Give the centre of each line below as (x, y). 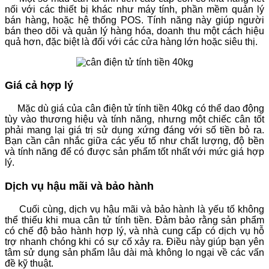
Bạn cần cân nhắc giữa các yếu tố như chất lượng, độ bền (134, 141)
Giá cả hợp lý (39, 86)
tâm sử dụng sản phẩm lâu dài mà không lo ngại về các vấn (134, 252)
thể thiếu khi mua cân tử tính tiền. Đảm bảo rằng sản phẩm (134, 220)
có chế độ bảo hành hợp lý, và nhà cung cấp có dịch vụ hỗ (134, 231)
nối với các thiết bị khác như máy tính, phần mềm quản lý (134, 9)
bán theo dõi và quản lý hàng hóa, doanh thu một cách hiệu (134, 31)
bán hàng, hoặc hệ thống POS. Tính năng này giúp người (134, 20)
